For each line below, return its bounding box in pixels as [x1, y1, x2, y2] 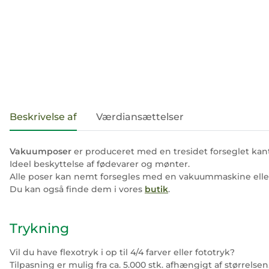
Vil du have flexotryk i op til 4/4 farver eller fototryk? [10, 247, 235, 258]
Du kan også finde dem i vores [10, 184, 145, 195]
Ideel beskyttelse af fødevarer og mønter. [10, 159, 190, 169]
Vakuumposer [10, 146, 71, 157]
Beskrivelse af [10, 111, 77, 122]
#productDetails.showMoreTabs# [9, 104, 171, 115]
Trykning [10, 220, 69, 237]
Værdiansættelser [96, 111, 184, 122]
